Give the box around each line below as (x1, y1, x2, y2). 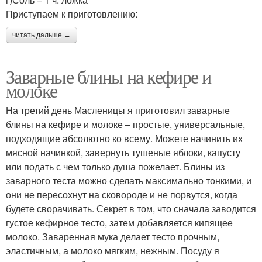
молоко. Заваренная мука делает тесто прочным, (6, 230, 219, 244)
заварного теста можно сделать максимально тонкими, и (6, 174, 251, 188)
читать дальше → (12, 31, 71, 40)
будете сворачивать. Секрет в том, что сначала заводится (6, 202, 256, 216)
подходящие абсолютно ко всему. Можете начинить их (6, 132, 243, 146)
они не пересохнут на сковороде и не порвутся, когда (6, 188, 237, 202)
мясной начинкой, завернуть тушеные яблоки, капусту (6, 146, 240, 160)
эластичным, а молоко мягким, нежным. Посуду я (6, 244, 219, 258)
